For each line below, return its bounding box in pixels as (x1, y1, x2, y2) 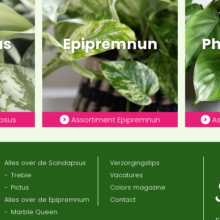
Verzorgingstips (110, 158, 160, 167)
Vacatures (110, 170, 143, 179)
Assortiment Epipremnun (71, 114, 160, 125)
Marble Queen (10, 207, 57, 216)
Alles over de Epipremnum (4, 195, 89, 204)
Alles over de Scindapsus (4, 158, 86, 167)
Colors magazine (110, 183, 165, 192)
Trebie (10, 170, 31, 179)
